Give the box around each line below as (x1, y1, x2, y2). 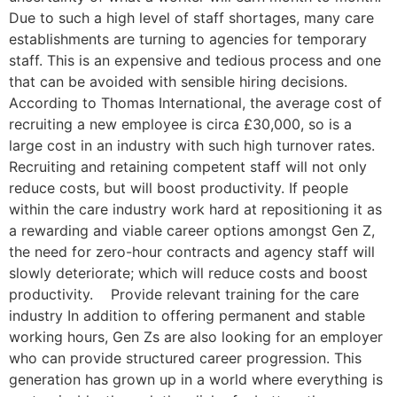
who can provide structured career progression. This (9, 348, 362, 367)
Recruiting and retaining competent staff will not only (9, 157, 367, 175)
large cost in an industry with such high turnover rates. (9, 136, 375, 154)
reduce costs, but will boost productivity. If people (9, 178, 348, 197)
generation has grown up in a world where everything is (9, 370, 383, 388)
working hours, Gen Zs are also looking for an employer (9, 327, 383, 346)
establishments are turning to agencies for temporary (9, 29, 367, 48)
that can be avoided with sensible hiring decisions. (9, 72, 347, 90)
